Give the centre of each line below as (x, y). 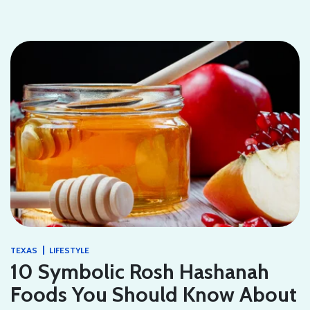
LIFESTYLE (69, 250)
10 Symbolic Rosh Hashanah (140, 272)
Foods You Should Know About (154, 295)
